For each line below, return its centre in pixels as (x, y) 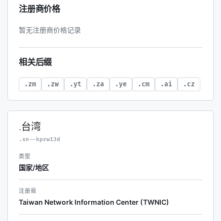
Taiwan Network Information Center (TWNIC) (94, 202)
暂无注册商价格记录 (50, 30)
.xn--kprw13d (39, 139)
